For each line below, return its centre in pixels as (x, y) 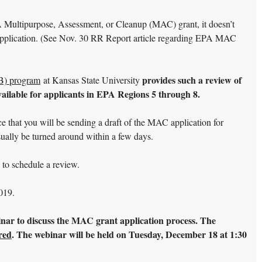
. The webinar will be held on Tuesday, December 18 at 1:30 (129, 235)
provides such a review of (191, 80)
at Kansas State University (90, 80)
